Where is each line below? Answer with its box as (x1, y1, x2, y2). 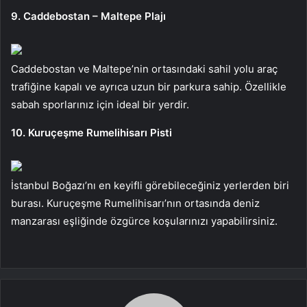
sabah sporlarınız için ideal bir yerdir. (11, 97, 189, 111)
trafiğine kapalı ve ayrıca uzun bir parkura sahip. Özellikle (11, 79, 286, 93)
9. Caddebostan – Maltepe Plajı (11, 9, 166, 23)
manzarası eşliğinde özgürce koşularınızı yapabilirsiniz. (11, 214, 278, 228)
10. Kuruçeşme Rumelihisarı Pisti (11, 125, 172, 139)
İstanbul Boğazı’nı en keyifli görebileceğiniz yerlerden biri (11, 178, 289, 192)
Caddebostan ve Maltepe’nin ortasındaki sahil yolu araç (11, 62, 278, 75)
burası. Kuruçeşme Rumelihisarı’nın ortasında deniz (11, 196, 260, 210)
